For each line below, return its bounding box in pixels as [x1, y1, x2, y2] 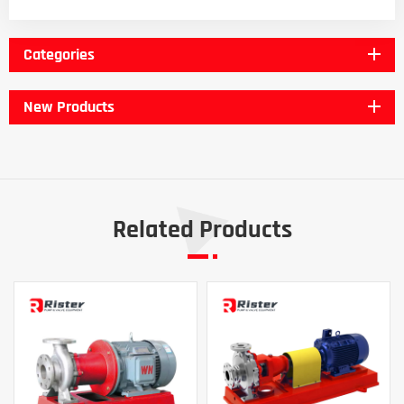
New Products [23, 96, 115, 117]
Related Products [112, 213, 292, 246]
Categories [23, 43, 95, 65]
